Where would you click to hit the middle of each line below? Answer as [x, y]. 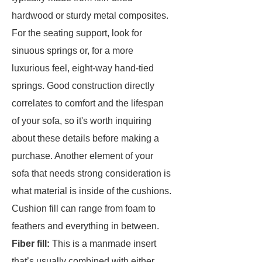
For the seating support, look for [77, 33]
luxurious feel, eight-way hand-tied [83, 68]
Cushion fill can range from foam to [84, 208]
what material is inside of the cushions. [92, 191]
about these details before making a [85, 138]
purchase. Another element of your [82, 156]
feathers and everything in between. [85, 226]
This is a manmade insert [104, 244]
